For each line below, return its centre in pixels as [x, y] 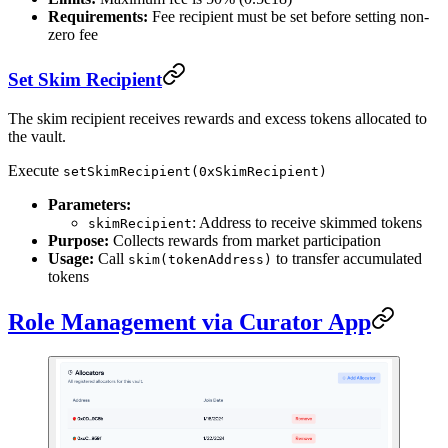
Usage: [71, 258]
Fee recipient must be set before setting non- [288, 16]
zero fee [73, 34]
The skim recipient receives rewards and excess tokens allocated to [217, 118]
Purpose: [78, 240]
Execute [35, 170]
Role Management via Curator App [189, 321]
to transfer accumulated [347, 258]
